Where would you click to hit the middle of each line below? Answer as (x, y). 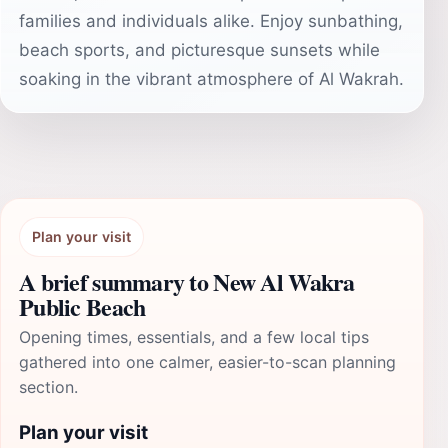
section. (48, 387)
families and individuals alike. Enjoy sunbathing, (211, 21)
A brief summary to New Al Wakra (187, 281)
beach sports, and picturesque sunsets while (199, 50)
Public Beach (82, 306)
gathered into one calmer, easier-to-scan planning (207, 362)
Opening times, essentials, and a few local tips (194, 337)
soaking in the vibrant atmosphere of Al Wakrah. (211, 79)
